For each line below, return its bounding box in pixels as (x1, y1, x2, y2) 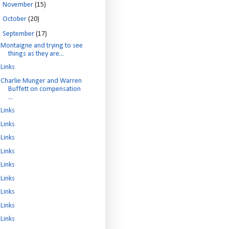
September (2, 30, 36, 38)
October (2, 15, 28, 23)
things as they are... (8, 50, 64, 58)
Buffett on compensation (8, 85, 81, 93)
